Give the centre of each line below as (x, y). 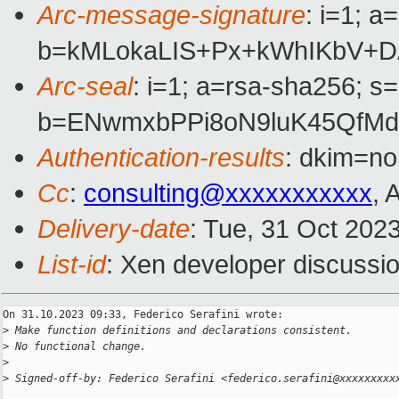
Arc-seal (85, 86)
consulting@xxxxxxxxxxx (228, 193)
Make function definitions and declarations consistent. (180, 331)
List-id (72, 265)
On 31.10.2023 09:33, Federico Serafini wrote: (143, 315)
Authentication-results (161, 158)
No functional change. (77, 347)
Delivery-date (114, 229)
